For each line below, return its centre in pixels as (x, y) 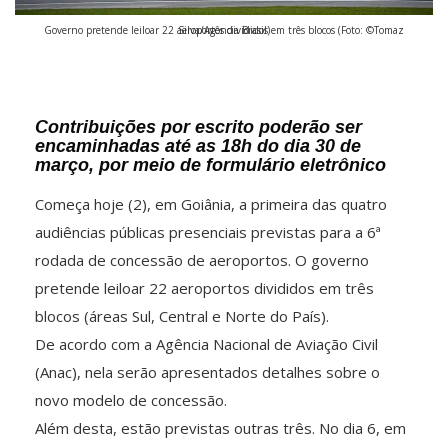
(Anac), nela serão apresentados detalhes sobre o (207, 371)
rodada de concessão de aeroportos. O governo (202, 259)
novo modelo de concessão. (131, 399)
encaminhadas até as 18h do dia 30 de (198, 145)
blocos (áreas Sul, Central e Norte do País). (182, 315)
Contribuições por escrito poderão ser (198, 126)
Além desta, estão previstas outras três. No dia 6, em (220, 427)
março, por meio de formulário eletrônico (210, 164)
